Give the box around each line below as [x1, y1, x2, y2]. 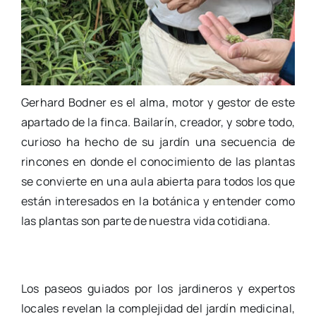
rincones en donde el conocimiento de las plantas [20, 153, 296, 169]
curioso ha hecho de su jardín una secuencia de [20, 133, 296, 150]
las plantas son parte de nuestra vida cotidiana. [20, 212, 271, 229]
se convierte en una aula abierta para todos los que [20, 173, 296, 189]
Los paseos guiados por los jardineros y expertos [20, 280, 296, 296]
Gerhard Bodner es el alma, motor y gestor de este [20, 94, 296, 110]
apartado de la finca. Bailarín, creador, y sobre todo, [20, 114, 296, 130]
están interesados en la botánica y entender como [20, 193, 296, 209]
